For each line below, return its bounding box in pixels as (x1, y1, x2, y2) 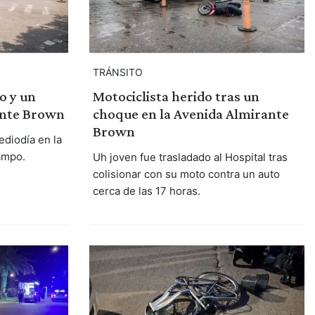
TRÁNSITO (92, 65, 143, 78)
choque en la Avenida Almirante (92, 105, 289, 122)
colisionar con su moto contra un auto (92, 167, 280, 181)
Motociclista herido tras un (92, 87, 259, 105)
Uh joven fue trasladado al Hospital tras (92, 150, 288, 164)
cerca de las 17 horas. (92, 184, 200, 198)
